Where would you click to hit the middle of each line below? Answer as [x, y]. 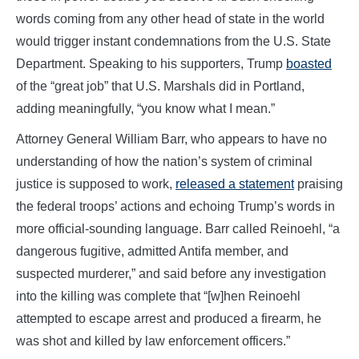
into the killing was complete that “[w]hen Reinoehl [158, 296]
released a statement [235, 184]
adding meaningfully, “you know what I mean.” [145, 108]
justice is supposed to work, [96, 184]
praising [319, 184]
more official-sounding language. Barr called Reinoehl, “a [178, 228]
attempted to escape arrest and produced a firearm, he [169, 318]
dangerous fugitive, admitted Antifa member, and [152, 251]
